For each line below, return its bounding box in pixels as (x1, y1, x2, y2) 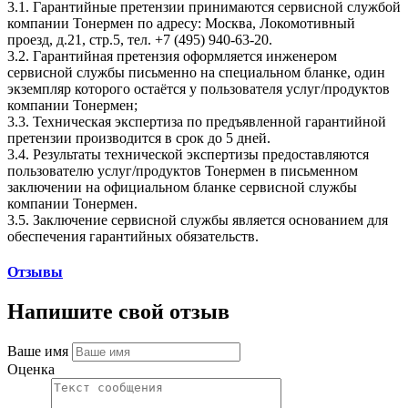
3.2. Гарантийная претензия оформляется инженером (7, 47, 337, 64)
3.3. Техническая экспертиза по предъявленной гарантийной (7, 113, 386, 129)
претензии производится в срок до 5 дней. (7, 129, 270, 146)
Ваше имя (7, 343, 68, 360)
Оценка (7, 362, 55, 378)
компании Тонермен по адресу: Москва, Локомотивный (7, 15, 355, 31)
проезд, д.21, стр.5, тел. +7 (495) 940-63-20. (7, 31, 272, 47)
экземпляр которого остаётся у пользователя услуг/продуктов (7, 80, 390, 97)
